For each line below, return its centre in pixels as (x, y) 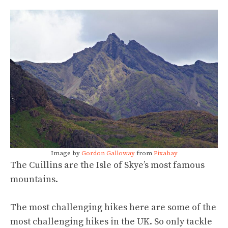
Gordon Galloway (108, 153)
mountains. (34, 179)
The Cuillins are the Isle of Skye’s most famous (107, 165)
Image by (66, 153)
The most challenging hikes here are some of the (113, 207)
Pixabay (165, 153)
